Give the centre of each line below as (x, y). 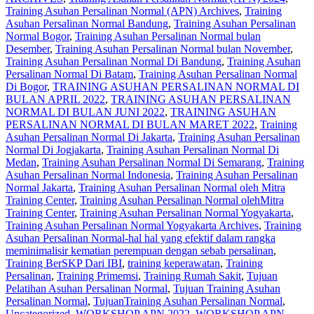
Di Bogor (26, 87)
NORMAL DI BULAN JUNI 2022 (85, 112)
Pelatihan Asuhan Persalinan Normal (87, 289)
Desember (28, 49)
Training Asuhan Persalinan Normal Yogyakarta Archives (132, 226)
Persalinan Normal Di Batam (69, 74)
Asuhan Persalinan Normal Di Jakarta (89, 137)
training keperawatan (174, 264)
